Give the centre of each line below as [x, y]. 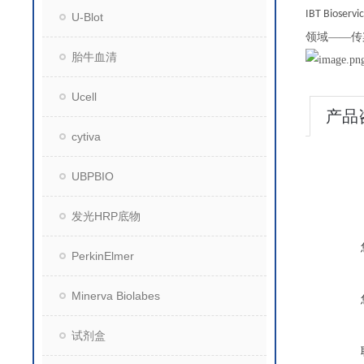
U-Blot [87, 17]
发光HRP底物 [106, 216]
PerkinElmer [103, 256]
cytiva [86, 136]
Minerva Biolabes [116, 296]
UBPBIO [93, 176]
